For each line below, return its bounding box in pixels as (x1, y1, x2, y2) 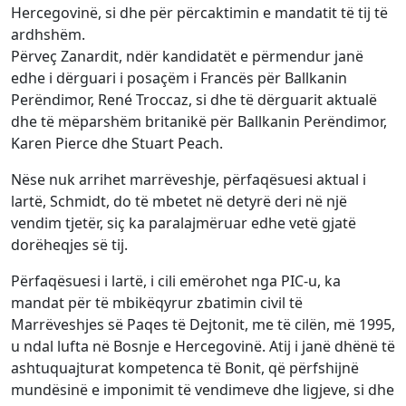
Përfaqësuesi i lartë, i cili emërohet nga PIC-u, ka (11, 271, 341, 292)
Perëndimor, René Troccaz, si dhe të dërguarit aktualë (11, 90, 377, 111)
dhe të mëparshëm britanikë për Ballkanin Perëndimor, (11, 111, 387, 132)
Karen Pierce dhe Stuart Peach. (11, 133, 223, 154)
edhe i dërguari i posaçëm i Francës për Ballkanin (11, 68, 347, 89)
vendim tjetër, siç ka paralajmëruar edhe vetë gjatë (11, 213, 356, 234)
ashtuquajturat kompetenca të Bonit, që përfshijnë (11, 358, 359, 379)
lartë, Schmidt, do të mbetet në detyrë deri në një (11, 191, 347, 212)
